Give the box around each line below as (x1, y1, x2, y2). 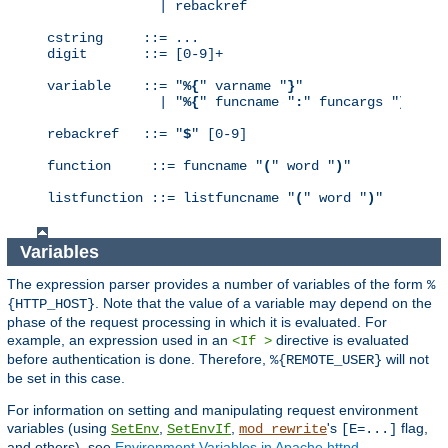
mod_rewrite (239, 421, 327, 438)
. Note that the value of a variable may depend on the (95, 295, 432, 312)
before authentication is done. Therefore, (7, 351, 270, 368)
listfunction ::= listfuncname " (47, 190, 295, 207)
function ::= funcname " (47, 158, 263, 175)
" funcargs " (303, 94, 399, 111)
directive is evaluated (272, 332, 409, 349)
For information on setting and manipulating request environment (7, 402, 418, 419)
